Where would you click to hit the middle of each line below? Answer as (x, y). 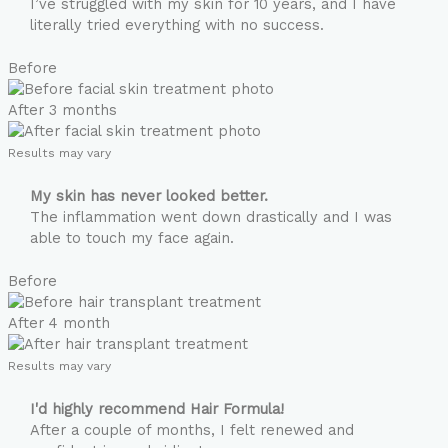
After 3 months (62, 110)
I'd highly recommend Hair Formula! (156, 408)
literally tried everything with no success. (176, 25)
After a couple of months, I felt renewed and (191, 429)
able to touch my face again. (131, 238)
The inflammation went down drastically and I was (210, 217)
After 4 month (59, 323)
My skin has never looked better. (148, 196)
